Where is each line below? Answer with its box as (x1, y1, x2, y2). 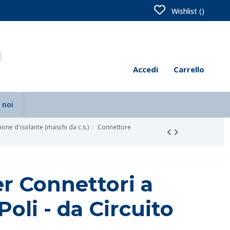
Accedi (133, 64, 158, 74)
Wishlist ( (169, 6, 202, 16)
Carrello (174, 64, 204, 74)
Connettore (97, 123, 131, 131)
